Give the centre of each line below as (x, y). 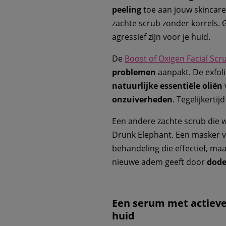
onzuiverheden (142, 100)
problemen (134, 72)
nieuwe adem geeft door (159, 162)
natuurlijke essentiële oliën (167, 86)
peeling (127, 10)
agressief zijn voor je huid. (161, 37)
